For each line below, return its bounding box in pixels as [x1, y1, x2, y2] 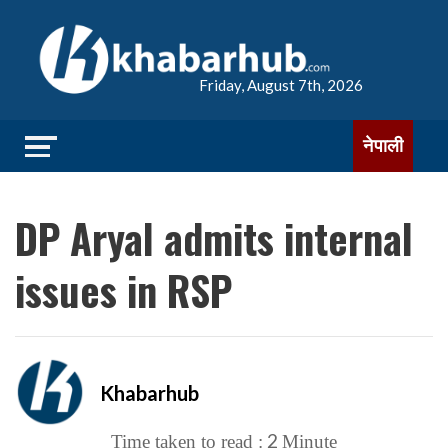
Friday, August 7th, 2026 [199, 76, 363, 94]
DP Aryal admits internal [15, 208, 413, 268]
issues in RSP [15, 260, 232, 320]
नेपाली [363, 135, 403, 156]
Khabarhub [100, 380, 199, 405]
